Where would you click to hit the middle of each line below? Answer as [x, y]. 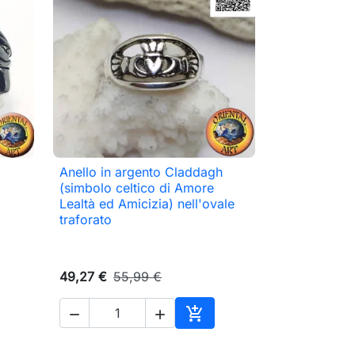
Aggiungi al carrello [252, 332]
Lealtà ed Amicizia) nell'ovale [147, 204]
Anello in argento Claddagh [141, 172]
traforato [86, 220]
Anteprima [164, 180]
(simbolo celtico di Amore [137, 188]
